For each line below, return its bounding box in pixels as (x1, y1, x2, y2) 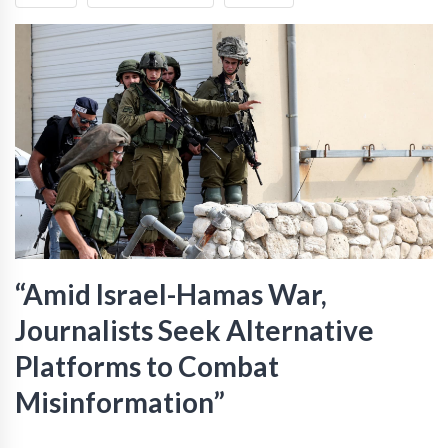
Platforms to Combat (15, 349, 279, 384)
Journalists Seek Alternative (15, 313, 374, 348)
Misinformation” (15, 385, 225, 420)
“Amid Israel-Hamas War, (15, 277, 327, 312)
